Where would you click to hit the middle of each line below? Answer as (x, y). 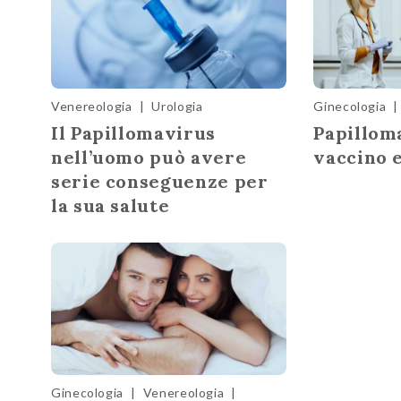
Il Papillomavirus (133, 132)
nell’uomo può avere (149, 157)
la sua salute (111, 205)
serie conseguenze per (160, 181)
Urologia (177, 106)
